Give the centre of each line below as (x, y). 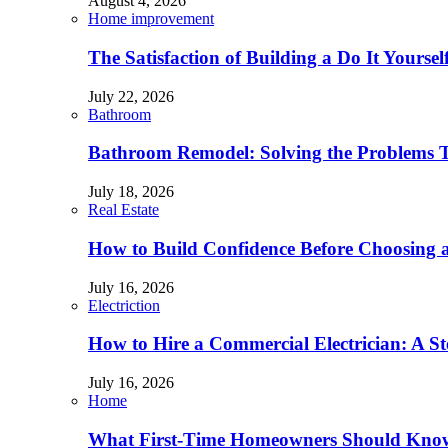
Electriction (124, 305)
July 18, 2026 (131, 192)
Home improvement (151, 19)
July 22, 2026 (131, 96)
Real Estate (123, 210)
